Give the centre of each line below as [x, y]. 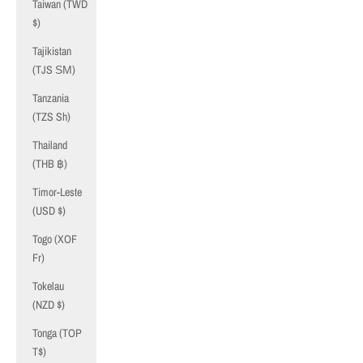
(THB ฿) [50, 164]
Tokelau [48, 286]
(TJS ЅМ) [54, 70]
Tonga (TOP [57, 333]
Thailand [50, 145]
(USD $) [49, 211]
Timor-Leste [57, 192]
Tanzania [51, 98]
